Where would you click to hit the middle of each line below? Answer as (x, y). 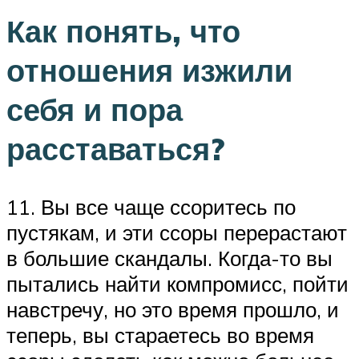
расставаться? (115, 149)
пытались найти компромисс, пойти (177, 284)
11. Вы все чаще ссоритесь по (151, 207)
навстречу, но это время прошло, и (173, 310)
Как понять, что (123, 31)
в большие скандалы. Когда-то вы (169, 258)
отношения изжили (149, 71)
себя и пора (95, 110)
